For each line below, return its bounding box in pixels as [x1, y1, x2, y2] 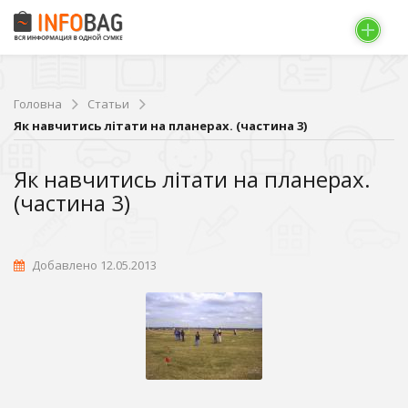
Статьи [87, 95, 129, 112]
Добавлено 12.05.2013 [29, 256, 157, 273]
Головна [14, 95, 62, 112]
